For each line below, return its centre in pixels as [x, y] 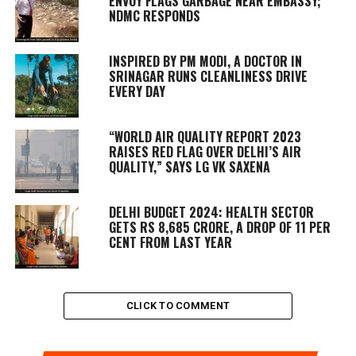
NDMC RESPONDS [154, 15]
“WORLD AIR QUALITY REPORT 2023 [205, 136]
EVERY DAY [137, 91]
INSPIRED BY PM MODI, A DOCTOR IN [205, 61]
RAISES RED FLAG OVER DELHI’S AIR [205, 151]
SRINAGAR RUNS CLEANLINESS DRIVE [208, 76]
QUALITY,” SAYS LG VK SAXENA [189, 166]
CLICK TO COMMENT [178, 305]
